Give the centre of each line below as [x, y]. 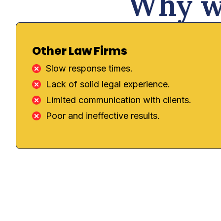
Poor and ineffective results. [103, 115]
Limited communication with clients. [118, 100]
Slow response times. [89, 68]
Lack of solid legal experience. [108, 84]
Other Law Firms [80, 51]
